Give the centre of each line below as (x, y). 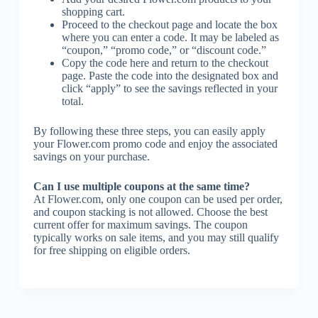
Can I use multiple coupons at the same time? (141, 186)
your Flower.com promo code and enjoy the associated (155, 143)
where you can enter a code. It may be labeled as (170, 37)
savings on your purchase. (91, 156)
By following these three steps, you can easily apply (149, 131)
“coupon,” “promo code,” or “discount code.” (164, 50)
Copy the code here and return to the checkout (165, 62)
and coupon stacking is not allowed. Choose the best (150, 212)
